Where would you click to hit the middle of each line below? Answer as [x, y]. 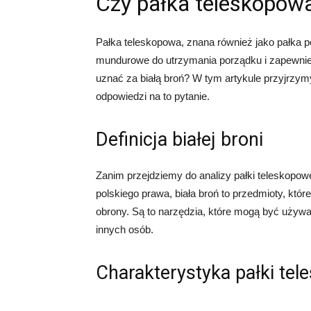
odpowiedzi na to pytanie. [153, 96]
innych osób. [125, 229]
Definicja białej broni [179, 140]
